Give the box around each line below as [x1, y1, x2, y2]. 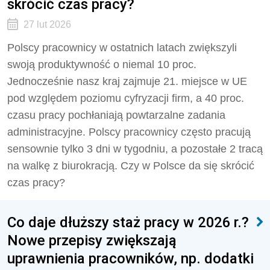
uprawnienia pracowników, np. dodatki [7, 250, 254, 267]
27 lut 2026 [23, 19, 71, 30]
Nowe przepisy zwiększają [7, 231, 177, 249]
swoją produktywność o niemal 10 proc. [7, 58, 196, 71]
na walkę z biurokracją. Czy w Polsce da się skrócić [7, 160, 254, 172]
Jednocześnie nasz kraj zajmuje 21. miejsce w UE [7, 75, 247, 87]
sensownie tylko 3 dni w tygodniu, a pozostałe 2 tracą [7, 143, 263, 155]
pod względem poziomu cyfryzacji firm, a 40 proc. [7, 92, 244, 104]
